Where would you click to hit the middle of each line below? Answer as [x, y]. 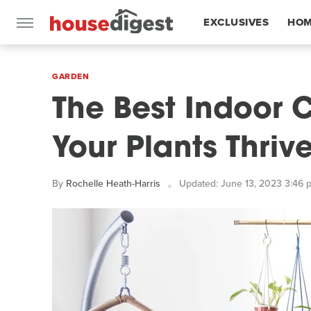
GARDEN [70, 76]
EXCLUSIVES [236, 22]
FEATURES [231, 67]
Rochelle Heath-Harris [113, 184]
